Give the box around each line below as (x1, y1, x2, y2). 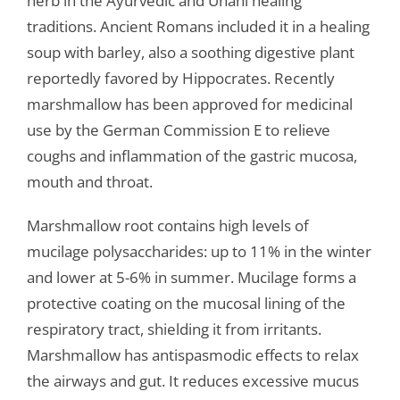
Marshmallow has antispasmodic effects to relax (26, 345, 359, 366)
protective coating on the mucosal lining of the (26, 293, 346, 314)
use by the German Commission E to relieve (26, 120, 330, 141)
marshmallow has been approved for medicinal (26, 94, 353, 115)
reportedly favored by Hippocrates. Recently (26, 68, 335, 89)
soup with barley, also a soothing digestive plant (26, 42, 354, 63)
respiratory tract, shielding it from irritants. (26, 319, 321, 340)
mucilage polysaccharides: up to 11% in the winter (26, 241, 371, 262)
